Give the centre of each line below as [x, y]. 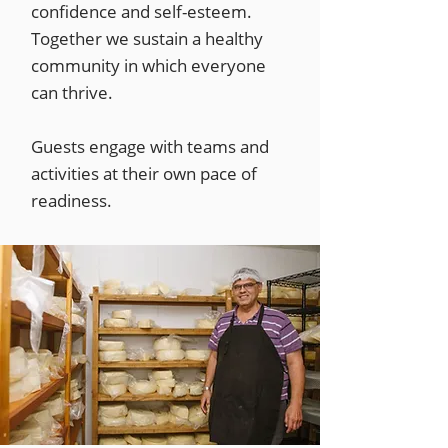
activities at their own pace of [144, 173]
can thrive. [72, 92]
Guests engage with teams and [150, 146]
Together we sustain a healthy [147, 38]
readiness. [71, 200]
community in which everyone [148, 65]
